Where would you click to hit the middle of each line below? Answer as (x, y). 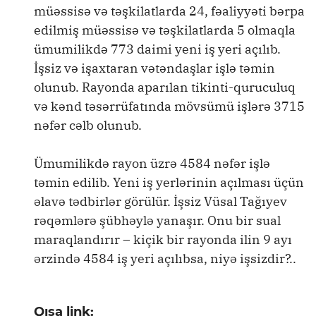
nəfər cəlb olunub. (88, 126)
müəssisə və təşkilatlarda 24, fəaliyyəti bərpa (169, 11)
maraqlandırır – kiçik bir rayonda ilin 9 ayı (163, 240)
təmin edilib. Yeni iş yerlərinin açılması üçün (169, 183)
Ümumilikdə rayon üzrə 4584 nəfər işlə (152, 164)
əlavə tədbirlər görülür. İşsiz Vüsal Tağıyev (160, 202)
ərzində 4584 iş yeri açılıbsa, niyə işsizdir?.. (165, 259)
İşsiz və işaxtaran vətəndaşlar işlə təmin (154, 68)
